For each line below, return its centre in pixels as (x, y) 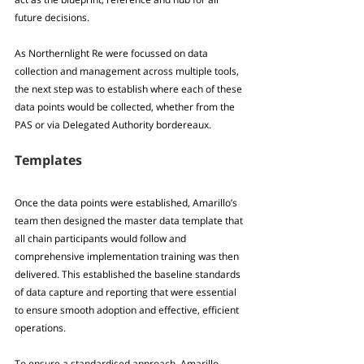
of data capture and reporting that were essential (127, 292)
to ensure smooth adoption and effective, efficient (128, 310)
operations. (40, 328)
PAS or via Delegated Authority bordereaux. (113, 125)
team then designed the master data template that (130, 221)
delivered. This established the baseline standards (129, 275)
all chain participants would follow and (102, 239)
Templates (48, 160)
